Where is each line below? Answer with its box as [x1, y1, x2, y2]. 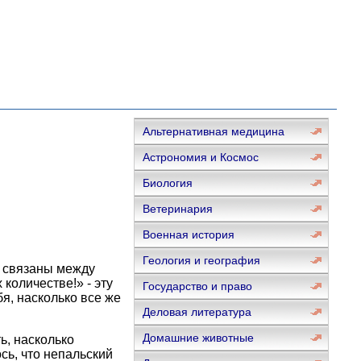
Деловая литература [142, 305, 251, 318]
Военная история [142, 228, 234, 241]
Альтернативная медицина [142, 125, 284, 138]
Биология [142, 176, 193, 189]
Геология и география [142, 254, 260, 267]
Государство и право [142, 280, 252, 293]
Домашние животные [142, 331, 254, 344]
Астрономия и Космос [142, 151, 259, 164]
